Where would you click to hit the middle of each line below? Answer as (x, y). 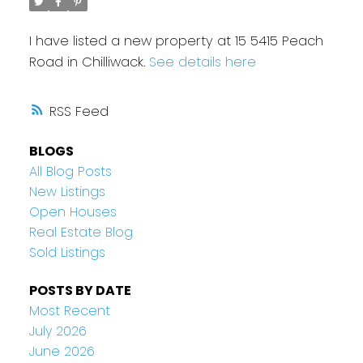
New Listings (67, 192)
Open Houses (73, 212)
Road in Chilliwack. (89, 62)
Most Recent (69, 311)
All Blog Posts (70, 172)
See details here (202, 62)
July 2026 (58, 331)
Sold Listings (67, 253)
